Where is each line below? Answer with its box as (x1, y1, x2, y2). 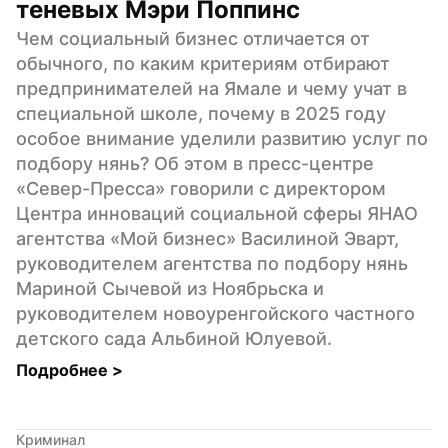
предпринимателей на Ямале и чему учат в (16, 77, 407, 99)
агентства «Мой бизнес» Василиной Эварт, (16, 227, 399, 249)
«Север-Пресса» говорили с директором (16, 177, 386, 199)
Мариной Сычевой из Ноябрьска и (16, 277, 324, 299)
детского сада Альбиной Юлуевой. (16, 327, 332, 349)
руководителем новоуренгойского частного (16, 302, 415, 324)
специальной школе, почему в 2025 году (16, 102, 386, 124)
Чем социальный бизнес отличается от (16, 27, 370, 49)
